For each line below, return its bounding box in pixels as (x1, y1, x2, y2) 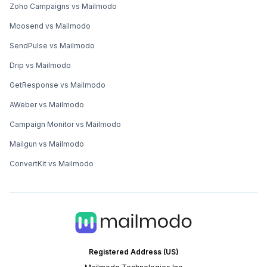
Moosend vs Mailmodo (10, 21, 91, 31)
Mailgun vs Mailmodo (10, 139, 84, 149)
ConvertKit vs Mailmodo (10, 159, 94, 169)
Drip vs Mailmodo (10, 61, 71, 70)
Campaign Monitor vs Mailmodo (10, 120, 121, 129)
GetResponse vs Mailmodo (10, 80, 105, 90)
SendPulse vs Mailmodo (10, 41, 95, 51)
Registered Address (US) (88, 247, 179, 257)
